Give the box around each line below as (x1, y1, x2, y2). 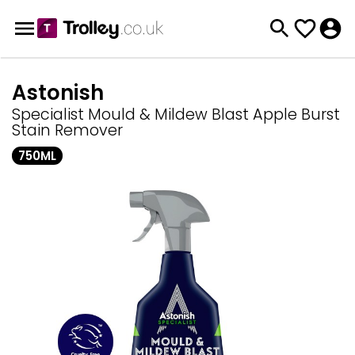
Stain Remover (12, 120, 123, 141)
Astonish (12, 78, 104, 107)
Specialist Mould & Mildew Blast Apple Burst (12, 104, 340, 125)
